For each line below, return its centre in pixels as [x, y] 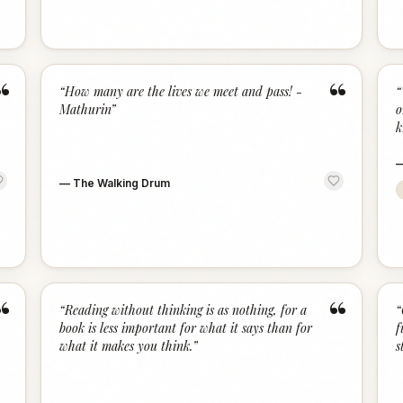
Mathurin [85, 109]
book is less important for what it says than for [186, 328]
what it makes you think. [126, 346]
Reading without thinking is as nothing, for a [186, 310]
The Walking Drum [122, 183]
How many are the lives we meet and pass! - [184, 91]
